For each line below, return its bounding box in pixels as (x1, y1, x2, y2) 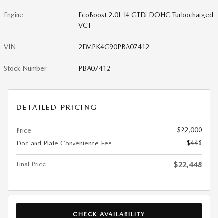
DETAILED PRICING (16, 103, 98, 112)
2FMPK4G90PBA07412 (78, 43, 150, 51)
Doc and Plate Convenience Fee (16, 139, 112, 147)
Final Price (16, 160, 46, 168)
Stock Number (4, 64, 47, 72)
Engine (4, 11, 23, 18)
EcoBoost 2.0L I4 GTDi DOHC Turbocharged (78, 11, 214, 18)
